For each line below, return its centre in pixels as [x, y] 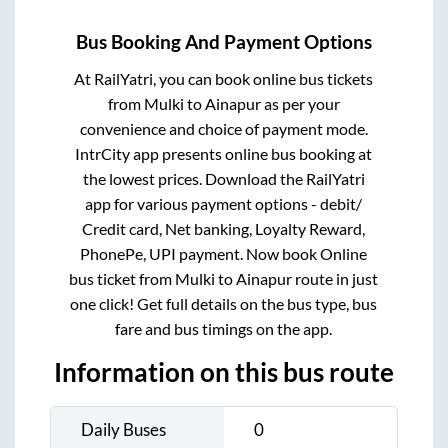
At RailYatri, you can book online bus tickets [224, 78]
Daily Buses [123, 429]
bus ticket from [122, 278]
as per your [300, 103]
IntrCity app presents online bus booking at [224, 153]
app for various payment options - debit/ [224, 203]
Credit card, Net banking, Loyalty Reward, [224, 228]
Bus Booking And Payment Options [224, 41]
